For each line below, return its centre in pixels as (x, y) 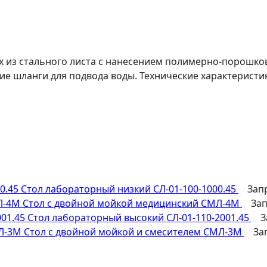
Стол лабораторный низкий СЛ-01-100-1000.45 (128, 189)
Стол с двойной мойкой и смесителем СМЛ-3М (133, 232)
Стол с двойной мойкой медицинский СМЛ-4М (131, 203)
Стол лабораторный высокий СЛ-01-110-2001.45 (138, 217)
